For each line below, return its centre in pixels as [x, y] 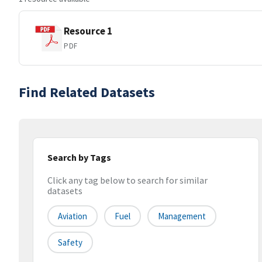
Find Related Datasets [87, 92]
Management [182, 216]
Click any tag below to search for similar [127, 180]
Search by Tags [79, 157]
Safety [70, 243]
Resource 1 [88, 31]
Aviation [73, 216]
